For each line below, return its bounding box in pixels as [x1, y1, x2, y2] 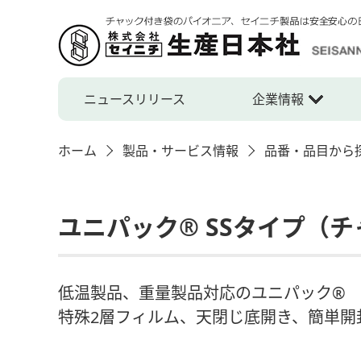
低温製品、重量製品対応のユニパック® [58, 282, 346, 304]
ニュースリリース [83, 90, 185, 108]
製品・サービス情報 [122, 142, 239, 160]
